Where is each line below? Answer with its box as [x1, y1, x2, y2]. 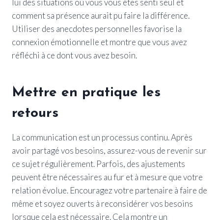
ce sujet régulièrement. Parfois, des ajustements [12, 158, 185, 169]
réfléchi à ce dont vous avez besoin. [12, 50, 137, 60]
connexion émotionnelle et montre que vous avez [12, 36, 187, 47]
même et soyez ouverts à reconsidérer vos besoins [12, 198, 193, 209]
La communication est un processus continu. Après [12, 132, 192, 142]
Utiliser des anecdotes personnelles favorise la [12, 23, 182, 34]
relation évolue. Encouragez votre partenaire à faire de [12, 185, 207, 195]
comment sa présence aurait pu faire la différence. [12, 10, 190, 21]
